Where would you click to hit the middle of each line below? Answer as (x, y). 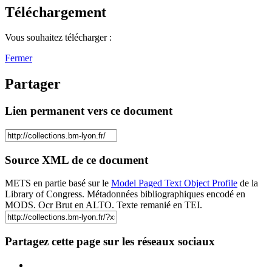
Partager (33, 84)
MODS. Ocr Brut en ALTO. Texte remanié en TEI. (104, 205)
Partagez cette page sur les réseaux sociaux (110, 242)
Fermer (19, 58)
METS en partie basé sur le (58, 183)
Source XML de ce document (76, 160)
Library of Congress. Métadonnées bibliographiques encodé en (125, 194)
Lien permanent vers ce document (89, 111)
